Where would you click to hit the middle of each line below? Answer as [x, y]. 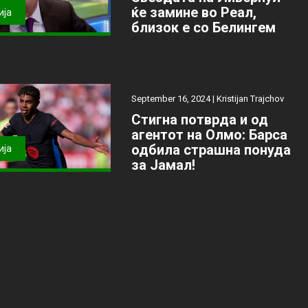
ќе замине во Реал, [194, 12]
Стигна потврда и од [199, 119]
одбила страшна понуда [211, 150]
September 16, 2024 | [174, 98]
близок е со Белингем [203, 27]
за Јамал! [163, 165]
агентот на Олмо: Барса [209, 134]
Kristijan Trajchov [250, 98]
